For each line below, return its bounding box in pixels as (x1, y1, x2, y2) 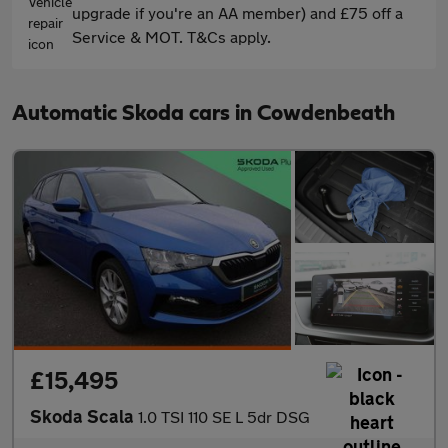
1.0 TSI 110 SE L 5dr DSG (138, 406, 310, 426)
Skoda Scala (30, 404, 138, 427)
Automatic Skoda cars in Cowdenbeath (12, 102, 395, 124)
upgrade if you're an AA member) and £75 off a (72, 3, 403, 22)
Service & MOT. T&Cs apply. (72, 27, 271, 46)
